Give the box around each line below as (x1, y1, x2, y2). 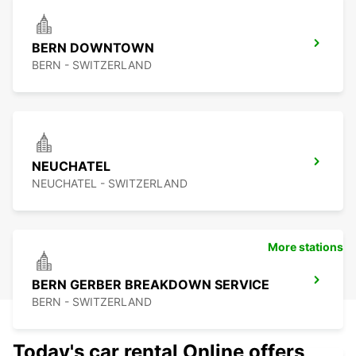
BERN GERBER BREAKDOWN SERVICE (32, 277, 269, 293)
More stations (268, 240, 343, 254)
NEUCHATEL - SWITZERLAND (32, 176, 188, 191)
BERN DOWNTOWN (32, 40, 154, 56)
